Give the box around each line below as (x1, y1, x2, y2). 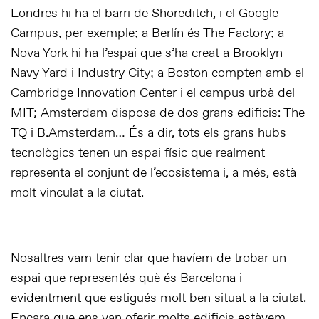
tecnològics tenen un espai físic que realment (11, 145, 265, 162)
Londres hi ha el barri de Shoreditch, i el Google (11, 5, 278, 23)
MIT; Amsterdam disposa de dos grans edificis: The (11, 105, 305, 122)
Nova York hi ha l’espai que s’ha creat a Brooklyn (11, 45, 283, 63)
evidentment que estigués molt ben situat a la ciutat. (11, 290, 306, 308)
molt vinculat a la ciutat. (11, 184, 144, 202)
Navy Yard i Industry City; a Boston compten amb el (11, 65, 304, 83)
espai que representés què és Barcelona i (11, 270, 242, 288)
